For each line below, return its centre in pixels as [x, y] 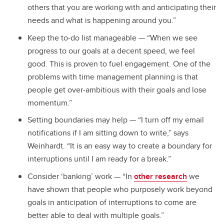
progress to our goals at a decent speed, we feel [111, 50]
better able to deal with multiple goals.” [96, 215]
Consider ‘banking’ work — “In [81, 176]
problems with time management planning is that [113, 76]
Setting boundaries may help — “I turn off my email [116, 120]
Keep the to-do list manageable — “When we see [112, 37]
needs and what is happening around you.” [102, 20]
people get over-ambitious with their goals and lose [117, 89]
